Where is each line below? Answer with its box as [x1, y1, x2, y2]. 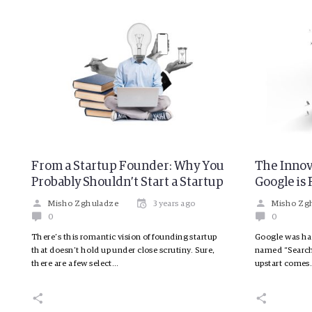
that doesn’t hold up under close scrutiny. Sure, [31, 246, 215, 255]
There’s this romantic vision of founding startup [31, 233, 217, 242]
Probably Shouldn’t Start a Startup [31, 175, 224, 189]
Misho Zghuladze [48, 199, 119, 208]
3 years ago [153, 199, 196, 208]
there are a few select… [31, 259, 119, 268]
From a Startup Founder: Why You [31, 159, 224, 173]
